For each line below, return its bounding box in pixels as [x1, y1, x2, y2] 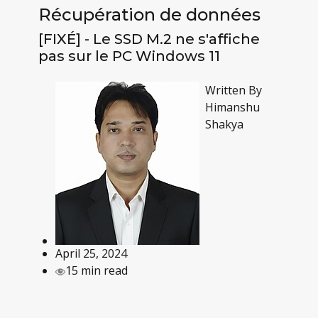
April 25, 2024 [55, 245, 127, 261]
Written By [204, 82, 262, 98]
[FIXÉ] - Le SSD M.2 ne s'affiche [38, 30, 260, 48]
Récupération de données [38, 4, 261, 25]
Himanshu [204, 99, 260, 115]
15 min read [65, 262, 128, 278]
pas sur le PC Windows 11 [38, 47, 220, 65]
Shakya [204, 116, 243, 132]
